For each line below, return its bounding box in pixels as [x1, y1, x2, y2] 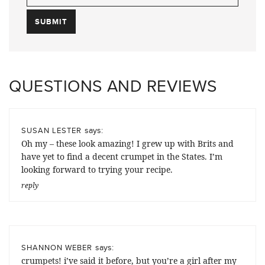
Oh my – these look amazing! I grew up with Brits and [21, 138, 234, 150]
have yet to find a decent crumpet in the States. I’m [21, 151, 222, 163]
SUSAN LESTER [21, 125, 82, 136]
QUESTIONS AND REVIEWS [9, 74, 217, 98]
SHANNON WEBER [21, 242, 92, 253]
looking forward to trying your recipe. [21, 164, 173, 176]
